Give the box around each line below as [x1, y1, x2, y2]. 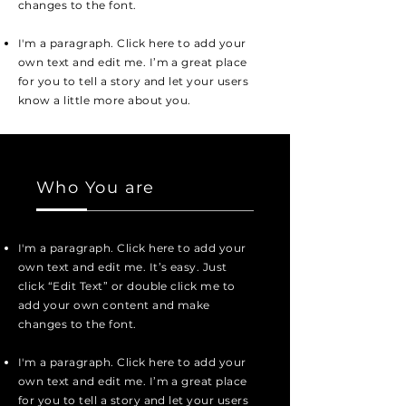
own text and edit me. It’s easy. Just [18, 260, 227, 274]
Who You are [36, 178, 155, 198]
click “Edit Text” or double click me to [18, 279, 236, 293]
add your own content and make [18, 298, 210, 312]
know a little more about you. [18, 93, 191, 107]
